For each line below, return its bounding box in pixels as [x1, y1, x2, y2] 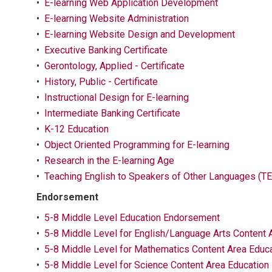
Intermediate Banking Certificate [44, 107, 180, 119]
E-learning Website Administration [44, 13, 189, 24]
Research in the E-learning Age [44, 155, 174, 166]
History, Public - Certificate [44, 76, 158, 87]
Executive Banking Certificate [44, 44, 168, 56]
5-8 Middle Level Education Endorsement [44, 212, 220, 223]
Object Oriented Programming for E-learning [44, 139, 229, 151]
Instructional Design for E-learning [44, 92, 189, 103]
